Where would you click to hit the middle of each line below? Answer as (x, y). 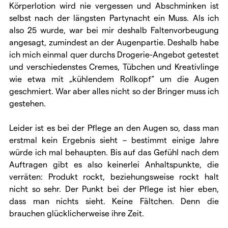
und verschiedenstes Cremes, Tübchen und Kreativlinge (114, 66)
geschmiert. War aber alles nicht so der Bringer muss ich (114, 91)
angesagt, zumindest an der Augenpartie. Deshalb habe (114, 42)
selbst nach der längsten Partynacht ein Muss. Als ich (114, 17)
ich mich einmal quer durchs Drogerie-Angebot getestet (114, 54)
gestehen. (27, 103)
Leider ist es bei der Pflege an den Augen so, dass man (114, 127)
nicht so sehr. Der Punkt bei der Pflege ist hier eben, (114, 188)
